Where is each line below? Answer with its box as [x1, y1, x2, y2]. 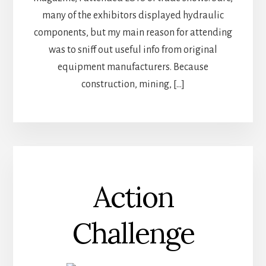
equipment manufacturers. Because [58, 62, 208, 73]
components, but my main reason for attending [34, 27, 232, 39]
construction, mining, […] [81, 79, 185, 90]
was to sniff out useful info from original [49, 45, 217, 56]
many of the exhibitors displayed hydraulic [42, 10, 224, 21]
